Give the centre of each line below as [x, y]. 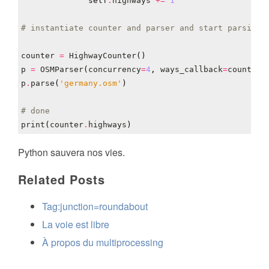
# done [35, 111]
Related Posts [62, 180]
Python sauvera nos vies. [71, 153]
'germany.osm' [91, 83]
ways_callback [192, 70]
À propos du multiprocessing [103, 243]
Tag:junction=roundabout [95, 207]
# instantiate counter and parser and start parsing [141, 28]
